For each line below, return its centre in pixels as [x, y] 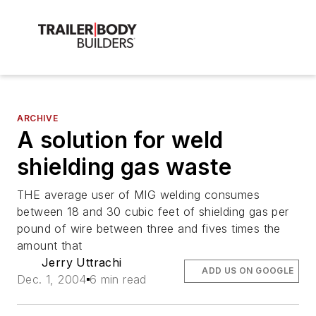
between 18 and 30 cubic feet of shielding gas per [153, 212]
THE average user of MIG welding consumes [138, 195]
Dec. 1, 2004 [52, 280]
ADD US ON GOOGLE [248, 271]
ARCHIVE [38, 119]
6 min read [118, 280]
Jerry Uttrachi [82, 263]
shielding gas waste [124, 167]
